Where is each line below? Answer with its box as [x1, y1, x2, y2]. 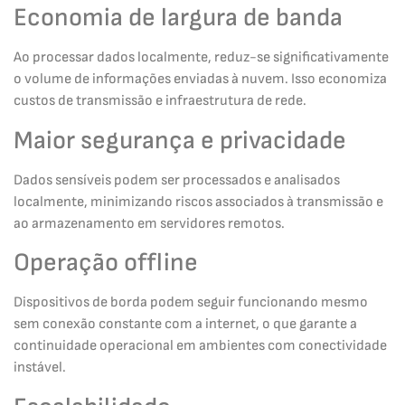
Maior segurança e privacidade [14, 125, 346, 155]
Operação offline [14, 248, 198, 278]
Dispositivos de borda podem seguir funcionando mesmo [14, 294, 368, 312]
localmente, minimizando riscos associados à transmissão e [14, 193, 383, 211]
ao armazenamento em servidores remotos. [14, 214, 285, 232]
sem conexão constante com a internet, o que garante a [14, 316, 357, 334]
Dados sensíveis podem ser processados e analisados [14, 171, 340, 189]
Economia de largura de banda [14, 3, 343, 33]
